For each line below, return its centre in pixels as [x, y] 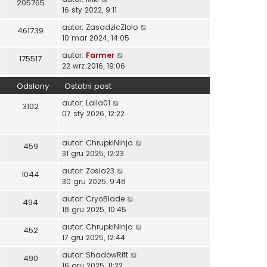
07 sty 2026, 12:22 [93, 113]
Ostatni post [88, 86]
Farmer [100, 55]
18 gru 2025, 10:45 [94, 209]
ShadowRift [107, 254]
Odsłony [33, 86]
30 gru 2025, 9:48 [94, 181]
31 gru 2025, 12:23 [93, 153]
